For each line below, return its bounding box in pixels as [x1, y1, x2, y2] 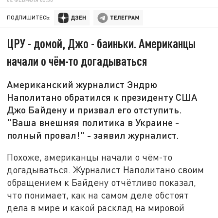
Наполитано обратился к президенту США [7, 91, 198, 103]
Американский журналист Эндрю [7, 78, 158, 91]
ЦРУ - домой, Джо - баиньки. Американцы [7, 36, 196, 51]
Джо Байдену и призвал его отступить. [7, 104, 182, 116]
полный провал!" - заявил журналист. [7, 129, 180, 141]
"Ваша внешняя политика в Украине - [7, 116, 180, 128]
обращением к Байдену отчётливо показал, [7, 176, 197, 188]
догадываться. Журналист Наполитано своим [7, 163, 204, 175]
